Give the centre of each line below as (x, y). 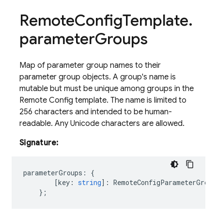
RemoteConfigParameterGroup (165, 182)
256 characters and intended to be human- (96, 112)
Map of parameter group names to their (90, 65)
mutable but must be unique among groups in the (107, 89)
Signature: (39, 143)
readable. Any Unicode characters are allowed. (102, 124)
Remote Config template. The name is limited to (103, 100)
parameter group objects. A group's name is (98, 77)
